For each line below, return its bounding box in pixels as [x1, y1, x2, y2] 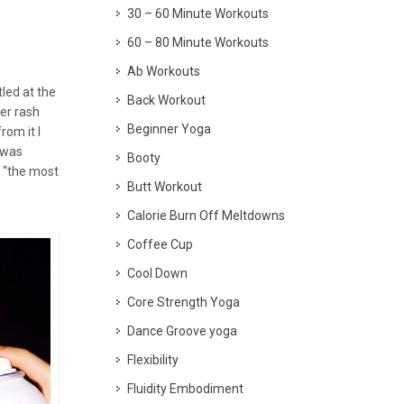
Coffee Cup [127, 237, 193, 252]
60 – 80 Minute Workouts [127, 35, 269, 50]
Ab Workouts [127, 64, 200, 78]
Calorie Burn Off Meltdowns [127, 208, 285, 223]
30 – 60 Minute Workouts [127, 6, 269, 21]
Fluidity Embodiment [127, 381, 243, 396]
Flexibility [127, 353, 179, 367]
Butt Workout [127, 179, 202, 194]
